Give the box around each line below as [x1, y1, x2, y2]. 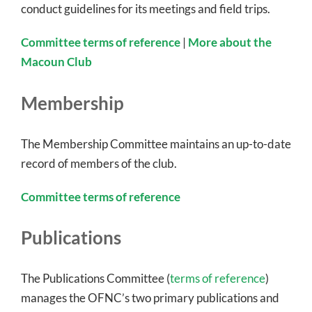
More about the [188, 35, 272, 49]
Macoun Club [21, 54, 92, 69]
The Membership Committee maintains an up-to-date [21, 136, 291, 151]
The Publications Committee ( [21, 271, 170, 286]
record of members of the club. [21, 155, 177, 171]
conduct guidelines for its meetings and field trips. [21, 1, 270, 16]
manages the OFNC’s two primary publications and [21, 290, 279, 306]
